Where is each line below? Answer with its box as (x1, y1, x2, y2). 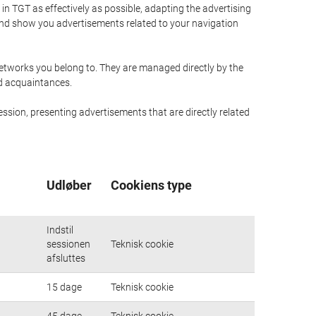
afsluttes (47, 252, 85, 264)
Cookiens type (111, 178, 192, 193)
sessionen (47, 238, 90, 250)
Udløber (47, 178, 92, 193)
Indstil (47, 224, 73, 236)
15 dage (47, 281, 82, 293)
